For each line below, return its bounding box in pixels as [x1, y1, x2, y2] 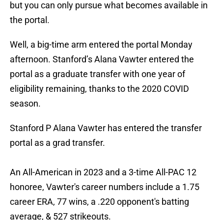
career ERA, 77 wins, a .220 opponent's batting [10, 196, 189, 207]
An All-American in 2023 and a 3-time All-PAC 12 [10, 167, 196, 178]
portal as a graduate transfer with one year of [10, 69, 185, 80]
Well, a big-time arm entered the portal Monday [10, 39, 192, 50]
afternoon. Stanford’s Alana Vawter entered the [10, 54, 194, 65]
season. [10, 98, 41, 109]
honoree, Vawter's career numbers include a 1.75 [10, 182, 199, 192]
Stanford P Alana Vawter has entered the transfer [10, 123, 202, 134]
